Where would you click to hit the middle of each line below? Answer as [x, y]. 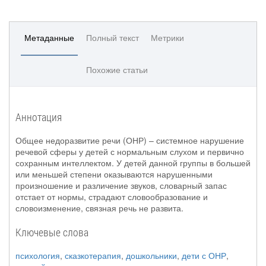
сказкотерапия [93, 255]
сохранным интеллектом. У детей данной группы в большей [133, 163]
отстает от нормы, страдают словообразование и [112, 197]
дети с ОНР [204, 255]
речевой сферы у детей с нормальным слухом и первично [130, 151]
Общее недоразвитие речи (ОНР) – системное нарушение [130, 140]
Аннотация [39, 117]
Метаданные [49, 37]
